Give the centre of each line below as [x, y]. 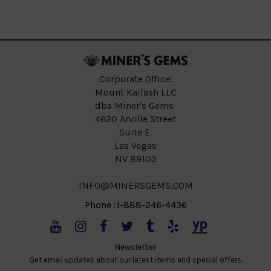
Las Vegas [135, 145]
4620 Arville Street [135, 119]
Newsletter [135, 247]
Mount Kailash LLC [135, 92]
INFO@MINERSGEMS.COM [135, 185]
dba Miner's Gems [135, 105]
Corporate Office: [135, 79]
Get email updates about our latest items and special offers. [135, 260]
